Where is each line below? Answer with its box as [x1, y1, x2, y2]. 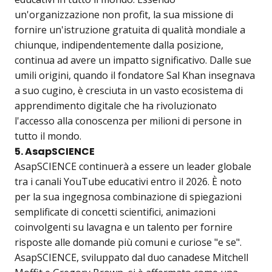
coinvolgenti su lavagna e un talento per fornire [15, 220, 233, 234]
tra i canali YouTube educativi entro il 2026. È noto [15, 175, 242, 188]
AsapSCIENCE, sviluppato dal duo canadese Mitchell [15, 251, 248, 264]
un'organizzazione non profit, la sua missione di [15, 8, 233, 21]
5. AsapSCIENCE [15, 144, 95, 158]
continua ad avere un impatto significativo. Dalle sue [15, 53, 251, 67]
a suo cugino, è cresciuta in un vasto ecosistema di [15, 84, 243, 97]
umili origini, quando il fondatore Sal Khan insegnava [15, 69, 255, 82]
